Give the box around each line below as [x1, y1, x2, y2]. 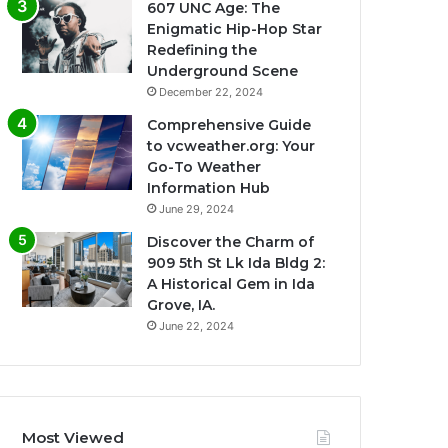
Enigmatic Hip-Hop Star [147, 20, 323, 39]
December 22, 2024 [159, 85, 264, 100]
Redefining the [147, 41, 258, 60]
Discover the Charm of [147, 233, 315, 252]
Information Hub [147, 179, 271, 198]
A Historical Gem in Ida [147, 275, 316, 294]
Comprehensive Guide [147, 116, 312, 135]
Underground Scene [147, 62, 299, 81]
